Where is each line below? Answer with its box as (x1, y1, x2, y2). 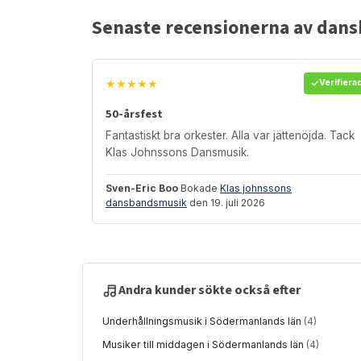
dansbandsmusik (106, 196, 187, 209)
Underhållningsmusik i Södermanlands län (102, 314, 304, 327)
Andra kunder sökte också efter (118, 281, 301, 300)
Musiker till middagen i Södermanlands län (102, 338, 306, 351)
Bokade (178, 181, 220, 194)
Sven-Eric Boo (106, 181, 178, 194)
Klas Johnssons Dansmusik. (106, 145, 249, 159)
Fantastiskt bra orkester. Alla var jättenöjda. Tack (106, 128, 355, 142)
